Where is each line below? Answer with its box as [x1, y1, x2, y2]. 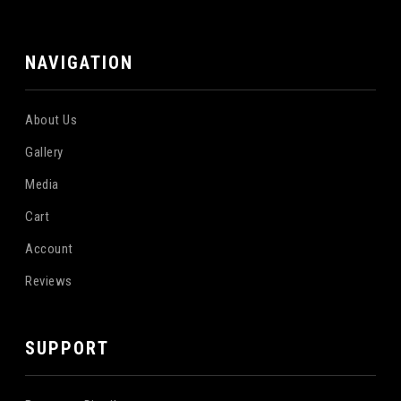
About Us [25, 111, 78, 128]
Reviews [25, 272, 73, 289]
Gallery [25, 143, 64, 160]
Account [25, 240, 73, 257]
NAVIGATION [25, 51, 134, 73]
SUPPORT [25, 337, 110, 359]
